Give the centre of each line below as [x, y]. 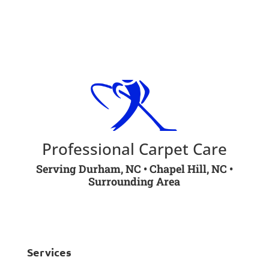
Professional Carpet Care [134, 149]
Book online [134, 15]
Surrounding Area [134, 181]
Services [49, 252]
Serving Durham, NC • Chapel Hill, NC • [134, 168]
